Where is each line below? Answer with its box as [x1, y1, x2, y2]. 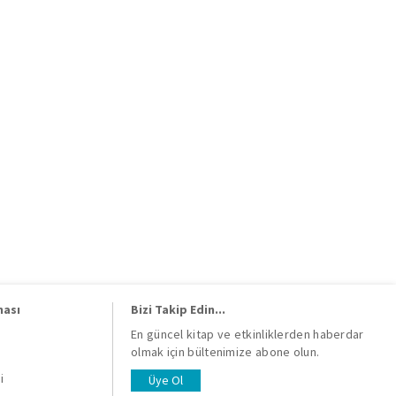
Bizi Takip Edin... [131, 301, 226, 317]
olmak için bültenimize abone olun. [131, 344, 320, 360]
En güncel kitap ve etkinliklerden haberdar [131, 326, 364, 342]
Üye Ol [148, 372, 184, 388]
